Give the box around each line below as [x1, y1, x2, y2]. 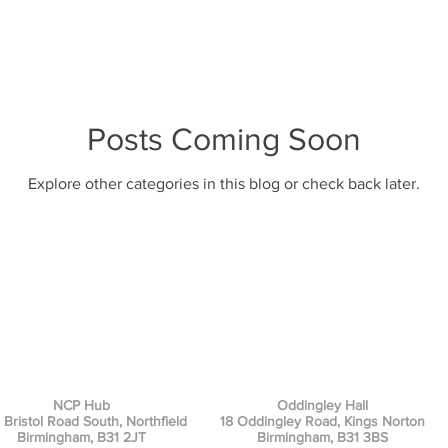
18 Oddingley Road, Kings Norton [219, 413, 425, 429]
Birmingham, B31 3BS [256, 429, 388, 445]
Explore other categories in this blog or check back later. [28, 174, 420, 192]
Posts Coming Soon [87, 120, 361, 156]
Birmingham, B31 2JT [16, 429, 146, 445]
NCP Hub [52, 397, 110, 413]
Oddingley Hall [276, 397, 368, 413]
